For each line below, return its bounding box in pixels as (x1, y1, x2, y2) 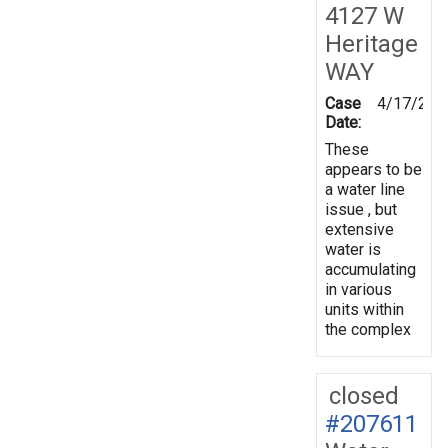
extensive (325, 219, 394, 239)
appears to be (325, 159, 422, 179)
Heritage (325, 29, 418, 58)
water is (325, 239, 381, 259)
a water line (325, 179, 405, 199)
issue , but (325, 199, 397, 219)
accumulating (325, 259, 416, 279)
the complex (325, 319, 411, 339)
